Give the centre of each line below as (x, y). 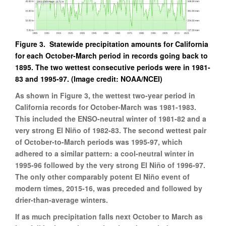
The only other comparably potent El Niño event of (102, 176)
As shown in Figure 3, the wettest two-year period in (105, 95)
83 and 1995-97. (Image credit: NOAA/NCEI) (89, 78)
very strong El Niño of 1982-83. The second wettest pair (111, 130)
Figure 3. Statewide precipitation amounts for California (112, 44)
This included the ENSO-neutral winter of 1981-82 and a (111, 118)
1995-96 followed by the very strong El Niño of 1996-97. (110, 165)
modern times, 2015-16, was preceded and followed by (109, 188)
